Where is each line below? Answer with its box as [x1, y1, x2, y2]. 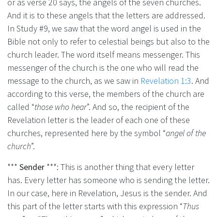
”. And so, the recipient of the [87, 101, 189, 112]
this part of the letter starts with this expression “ [7, 200, 183, 212]
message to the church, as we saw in [7, 75, 140, 86]
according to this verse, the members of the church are [7, 88, 204, 99]
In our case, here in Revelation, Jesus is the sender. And [7, 187, 207, 199]
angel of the [166, 127, 206, 139]
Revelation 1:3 [140, 75, 191, 86]
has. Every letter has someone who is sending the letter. [7, 174, 210, 186]
